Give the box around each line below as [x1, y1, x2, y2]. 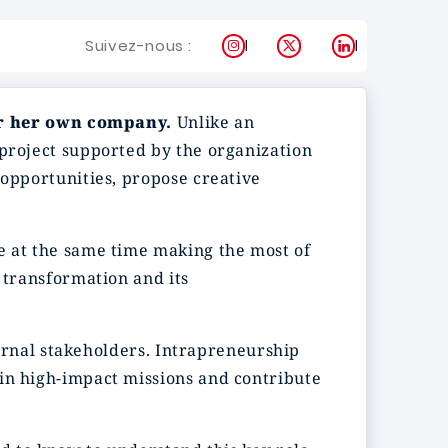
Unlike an [172, 111, 255, 133]
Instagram [245, 34, 325, 57]
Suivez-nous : [85, 35, 192, 56]
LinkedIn [355, 34, 415, 57]
